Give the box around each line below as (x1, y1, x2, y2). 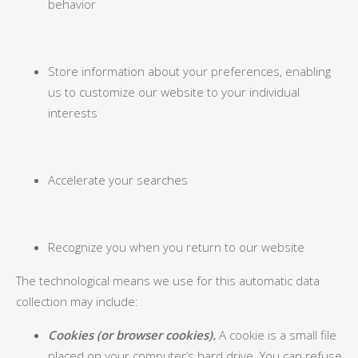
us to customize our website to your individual (48, 84, 300, 100)
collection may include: (16, 293, 138, 309)
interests (48, 105, 97, 121)
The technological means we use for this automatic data (16, 272, 320, 288)
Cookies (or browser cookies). (48, 327, 216, 343)
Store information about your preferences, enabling (48, 63, 331, 79)
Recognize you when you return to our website (48, 239, 304, 255)
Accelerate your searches (48, 172, 188, 188)
